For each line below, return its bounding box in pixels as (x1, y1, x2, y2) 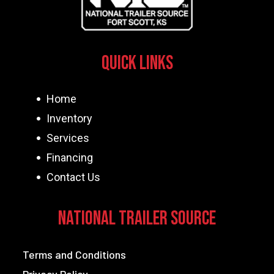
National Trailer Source (58, 206, 216, 231)
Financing (46, 150, 93, 164)
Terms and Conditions (23, 247, 127, 261)
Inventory (46, 111, 92, 125)
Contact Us (46, 170, 100, 183)
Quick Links (101, 51, 173, 75)
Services (46, 131, 89, 144)
